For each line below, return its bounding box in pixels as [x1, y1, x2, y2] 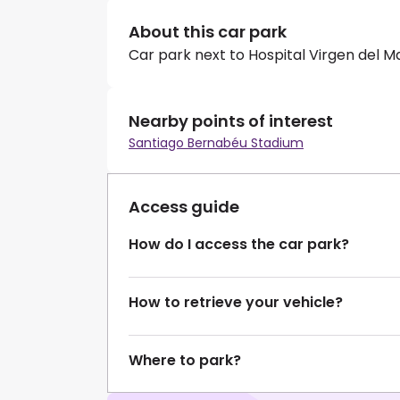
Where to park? [129, 350, 241, 371]
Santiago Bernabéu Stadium [129, 134, 304, 153]
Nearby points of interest [129, 110, 333, 133]
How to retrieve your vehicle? [129, 292, 343, 313]
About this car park [129, 21, 287, 44]
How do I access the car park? [129, 234, 349, 255]
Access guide [129, 196, 239, 219]
